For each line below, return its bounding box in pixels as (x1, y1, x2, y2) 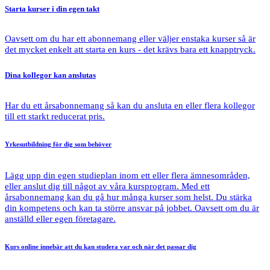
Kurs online (5, 243, 39, 251)
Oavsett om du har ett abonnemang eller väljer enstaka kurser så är (5, 33, 256, 44)
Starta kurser (5, 4, 50, 13)
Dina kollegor (5, 71, 52, 80)
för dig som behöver (51, 140, 111, 148)
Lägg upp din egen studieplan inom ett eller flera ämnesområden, (5, 170, 250, 181)
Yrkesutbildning (5, 140, 51, 148)
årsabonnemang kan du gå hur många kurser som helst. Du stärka (5, 192, 252, 202)
